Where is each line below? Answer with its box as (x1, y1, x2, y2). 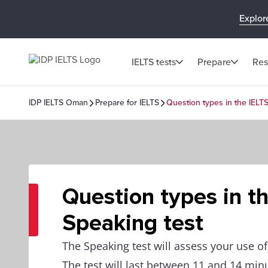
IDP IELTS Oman (29, 98, 88, 108)
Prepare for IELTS (95, 98, 159, 108)
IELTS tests (132, 56, 176, 68)
